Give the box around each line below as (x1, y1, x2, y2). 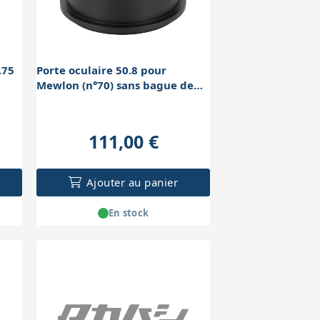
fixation (36, 93, 79, 108)
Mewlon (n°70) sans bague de (36, 78, 194, 93)
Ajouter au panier (86, 175, 179, 190)
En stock (108, 206, 149, 219)
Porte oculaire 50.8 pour (36, 63, 167, 78)
